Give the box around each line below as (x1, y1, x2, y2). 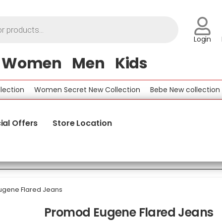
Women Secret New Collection (18, 84, 124, 95)
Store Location (53, 117, 112, 129)
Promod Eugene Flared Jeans (44, 204, 214, 221)
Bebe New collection (134, 84, 204, 95)
